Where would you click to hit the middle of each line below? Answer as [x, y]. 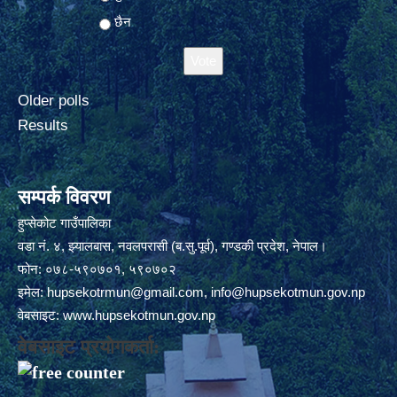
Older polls [54, 100]
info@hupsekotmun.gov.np [288, 292]
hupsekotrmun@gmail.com [125, 292]
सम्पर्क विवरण [64, 197]
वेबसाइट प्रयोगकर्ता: [89, 346]
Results [43, 125]
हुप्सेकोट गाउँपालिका [64, 222]
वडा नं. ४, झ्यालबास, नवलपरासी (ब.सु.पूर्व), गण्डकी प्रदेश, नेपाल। [172, 245]
